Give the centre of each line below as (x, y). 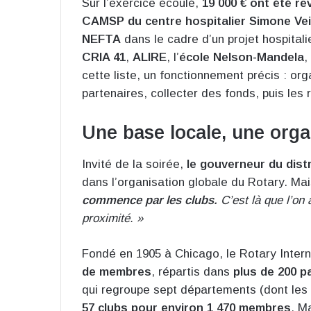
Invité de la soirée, (134, 164)
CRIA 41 (104, 58)
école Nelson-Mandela (242, 58)
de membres (117, 271)
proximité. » (112, 218)
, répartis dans (192, 271)
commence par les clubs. (151, 200)
